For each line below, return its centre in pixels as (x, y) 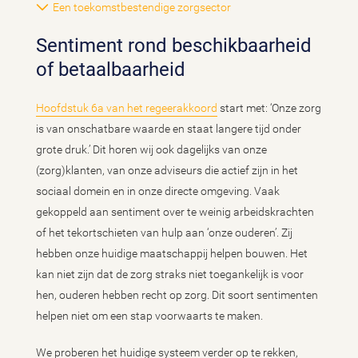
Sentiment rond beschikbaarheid (174, 46)
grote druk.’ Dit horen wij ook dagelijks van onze (151, 149)
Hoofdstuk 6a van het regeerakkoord (127, 108)
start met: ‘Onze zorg (269, 108)
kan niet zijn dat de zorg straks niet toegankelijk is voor (170, 274)
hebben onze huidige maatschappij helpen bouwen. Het (172, 253)
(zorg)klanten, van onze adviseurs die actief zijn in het (167, 170)
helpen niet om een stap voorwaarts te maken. (149, 316)
